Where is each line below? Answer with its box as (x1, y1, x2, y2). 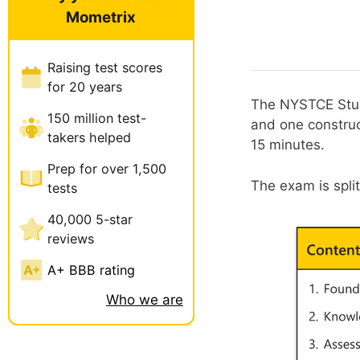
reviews (47, 231, 94, 247)
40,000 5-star (47, 211, 133, 228)
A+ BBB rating (47, 262, 135, 279)
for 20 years (47, 79, 122, 96)
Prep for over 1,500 (47, 161, 166, 178)
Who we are (105, 292, 183, 309)
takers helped (47, 129, 131, 146)
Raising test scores (47, 59, 162, 76)
